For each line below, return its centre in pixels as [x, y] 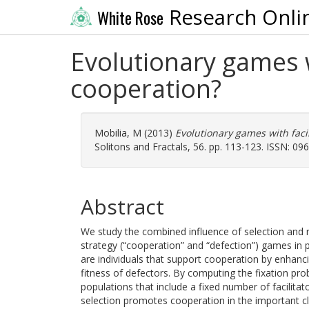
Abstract [122, 207]
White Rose [130, 18]
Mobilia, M [118, 133]
